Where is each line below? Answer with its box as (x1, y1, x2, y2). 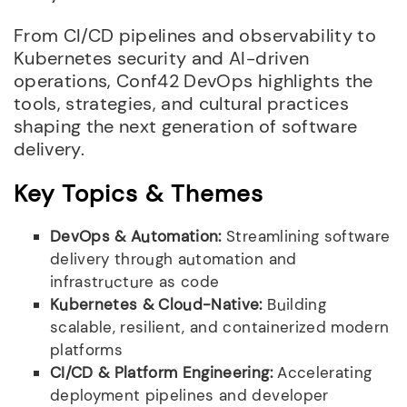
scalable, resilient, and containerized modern (50, 316, 390, 337)
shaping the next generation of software (14, 114, 358, 138)
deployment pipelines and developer (50, 384, 329, 405)
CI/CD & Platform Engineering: (50, 362, 273, 382)
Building (262, 293, 326, 314)
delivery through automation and (50, 248, 297, 269)
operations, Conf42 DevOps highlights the (14, 68, 373, 93)
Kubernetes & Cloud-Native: (50, 293, 263, 314)
